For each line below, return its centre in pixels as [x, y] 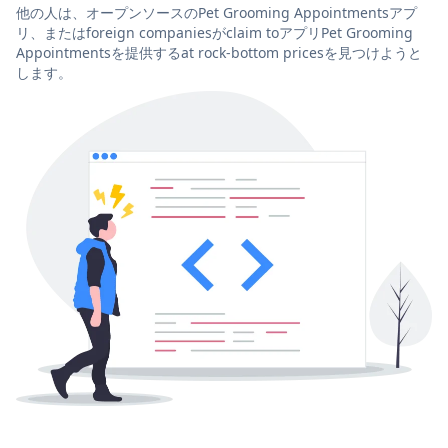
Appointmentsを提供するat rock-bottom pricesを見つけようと [219, 52]
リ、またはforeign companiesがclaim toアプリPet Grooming [214, 32]
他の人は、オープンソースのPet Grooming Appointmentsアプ [216, 12]
